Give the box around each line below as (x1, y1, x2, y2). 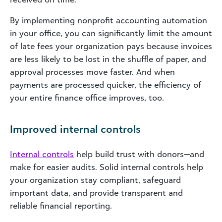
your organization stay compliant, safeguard (10, 174, 181, 185)
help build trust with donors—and (74, 149, 204, 159)
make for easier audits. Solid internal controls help (10, 162, 203, 172)
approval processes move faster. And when (10, 66, 175, 77)
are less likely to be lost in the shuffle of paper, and (10, 54, 206, 64)
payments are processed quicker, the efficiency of (10, 79, 201, 90)
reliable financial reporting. (10, 200, 112, 211)
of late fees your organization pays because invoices (10, 41, 212, 51)
